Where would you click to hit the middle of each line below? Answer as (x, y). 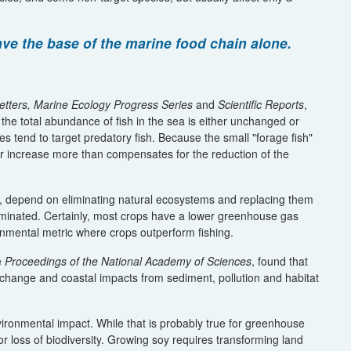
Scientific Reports (259, 104)
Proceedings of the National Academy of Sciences (128, 261)
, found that (280, 261)
